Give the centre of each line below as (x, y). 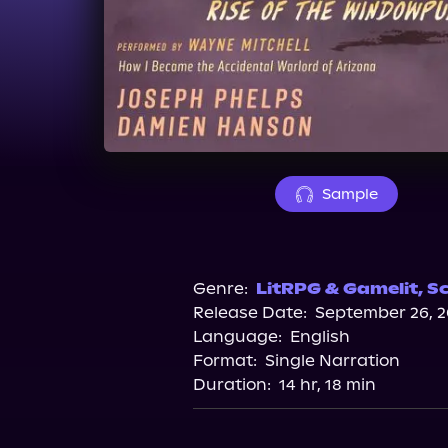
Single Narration (332, 360)
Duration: (231, 384)
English (319, 336)
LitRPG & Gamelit (336, 288)
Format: (224, 360)
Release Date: (249, 312)
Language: (237, 336)
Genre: (220, 288)
